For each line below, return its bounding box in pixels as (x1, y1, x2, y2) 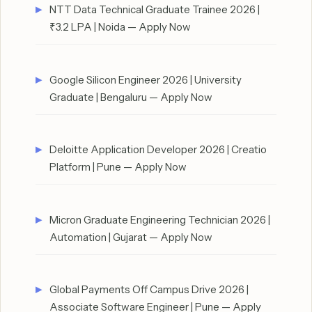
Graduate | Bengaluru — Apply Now (49, 90, 212, 104)
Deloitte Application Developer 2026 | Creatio (49, 143, 267, 157)
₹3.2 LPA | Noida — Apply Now (49, 20, 191, 34)
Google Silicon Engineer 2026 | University (49, 72, 242, 86)
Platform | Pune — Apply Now (49, 160, 187, 174)
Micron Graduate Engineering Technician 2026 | (49, 212, 270, 226)
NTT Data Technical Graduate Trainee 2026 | (49, 3, 260, 17)
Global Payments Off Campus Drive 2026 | (49, 283, 249, 297)
